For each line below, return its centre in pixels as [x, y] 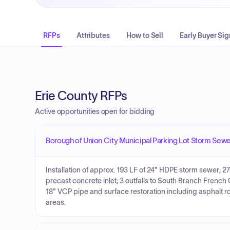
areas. [56, 203]
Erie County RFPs [81, 96]
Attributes [93, 35]
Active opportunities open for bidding [95, 111]
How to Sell [145, 35]
